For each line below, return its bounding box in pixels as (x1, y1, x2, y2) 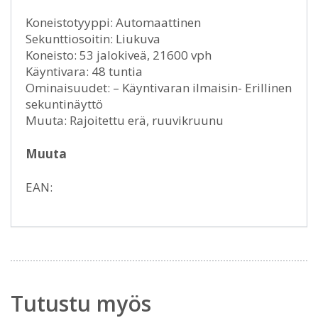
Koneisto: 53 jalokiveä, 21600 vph (26, 47, 212, 63)
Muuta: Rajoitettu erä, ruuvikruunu (26, 112, 224, 128)
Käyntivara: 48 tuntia (26, 63, 143, 79)
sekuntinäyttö (26, 96, 103, 112)
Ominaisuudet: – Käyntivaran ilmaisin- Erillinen (26, 79, 292, 96)
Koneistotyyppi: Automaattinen (26, 14, 201, 31)
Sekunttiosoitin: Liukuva (26, 31, 160, 47)
